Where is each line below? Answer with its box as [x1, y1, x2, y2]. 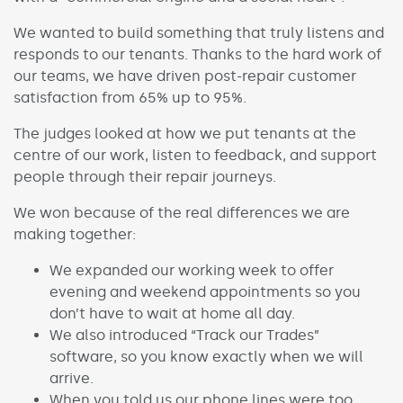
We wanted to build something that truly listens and [13, 23, 384, 41]
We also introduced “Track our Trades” [49, 326, 319, 344]
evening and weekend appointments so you [49, 282, 361, 300]
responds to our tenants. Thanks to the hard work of [13, 45, 381, 63]
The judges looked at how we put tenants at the [13, 124, 356, 142]
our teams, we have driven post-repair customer [13, 67, 356, 85]
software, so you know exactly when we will [49, 347, 363, 365]
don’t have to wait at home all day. [49, 304, 299, 322]
